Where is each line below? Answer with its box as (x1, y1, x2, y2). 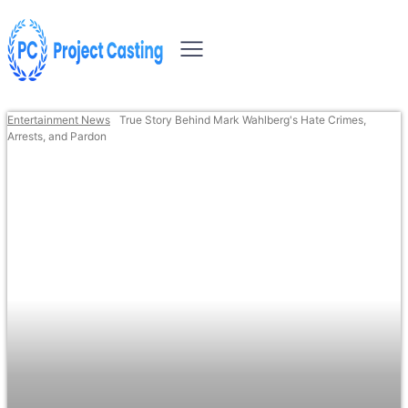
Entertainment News (7, 113, 110, 127)
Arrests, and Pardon (7, 129, 107, 143)
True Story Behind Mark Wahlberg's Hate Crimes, (119, 113, 366, 127)
